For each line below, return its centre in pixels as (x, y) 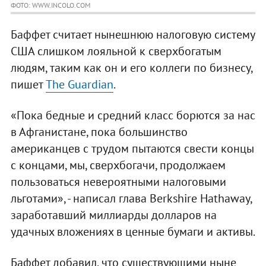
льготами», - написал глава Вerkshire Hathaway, (131, 199)
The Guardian (79, 85)
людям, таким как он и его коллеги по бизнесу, (131, 68)
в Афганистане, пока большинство (99, 132)
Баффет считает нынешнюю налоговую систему (132, 35)
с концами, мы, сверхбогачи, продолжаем (118, 165)
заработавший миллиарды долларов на (113, 215)
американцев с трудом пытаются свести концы (132, 149)
